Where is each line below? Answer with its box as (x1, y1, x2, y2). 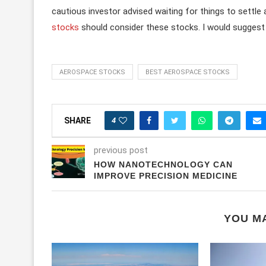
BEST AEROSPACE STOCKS (145, 68, 230, 76)
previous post (94, 144, 148, 156)
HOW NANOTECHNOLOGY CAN (94, 159, 233, 169)
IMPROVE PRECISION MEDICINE (94, 170, 237, 180)
